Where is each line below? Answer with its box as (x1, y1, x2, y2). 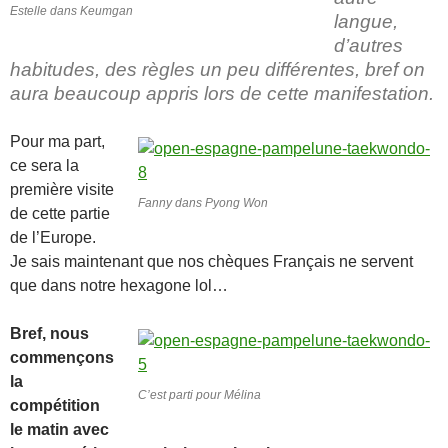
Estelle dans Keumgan (10, 3, 133, 18)
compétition (10, 396, 100, 414)
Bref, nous (10, 324, 89, 342)
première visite (10, 180, 114, 198)
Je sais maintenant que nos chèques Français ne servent (10, 252, 413, 270)
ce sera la (10, 156, 79, 174)
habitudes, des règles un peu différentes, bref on (10, 58, 425, 80)
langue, (334, 10, 398, 32)
